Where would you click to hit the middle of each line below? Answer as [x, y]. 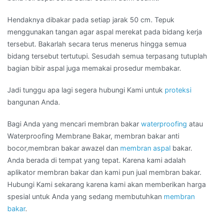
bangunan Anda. [34, 102]
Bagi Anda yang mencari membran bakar [74, 124]
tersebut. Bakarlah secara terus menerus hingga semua [97, 44]
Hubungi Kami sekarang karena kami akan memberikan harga [107, 184]
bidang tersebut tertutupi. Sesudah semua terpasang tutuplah [107, 56]
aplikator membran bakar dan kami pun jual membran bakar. [104, 172]
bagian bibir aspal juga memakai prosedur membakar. [94, 68]
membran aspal [145, 148]
